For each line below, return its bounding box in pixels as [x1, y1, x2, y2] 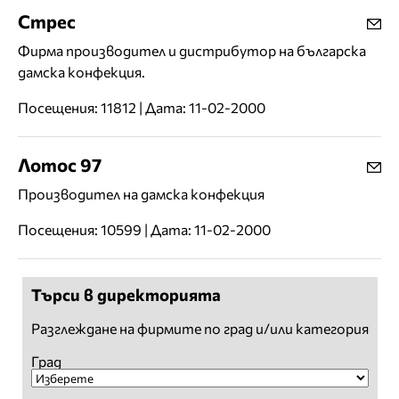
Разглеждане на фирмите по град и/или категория [30, 320, 369, 338]
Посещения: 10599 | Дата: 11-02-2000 [18, 221, 271, 239]
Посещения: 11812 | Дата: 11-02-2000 [18, 99, 265, 117]
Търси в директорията [30, 284, 221, 305]
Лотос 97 [18, 153, 102, 176]
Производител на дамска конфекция [18, 185, 265, 203]
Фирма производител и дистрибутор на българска [18, 42, 366, 60]
